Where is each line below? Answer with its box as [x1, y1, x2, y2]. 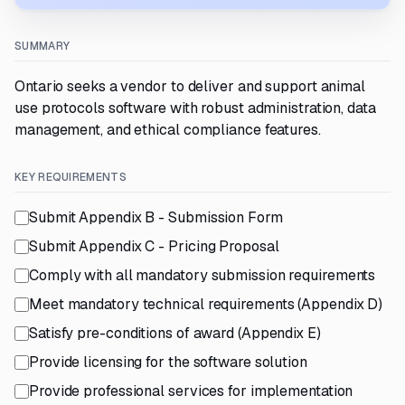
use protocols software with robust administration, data [14, 99, 376, 118]
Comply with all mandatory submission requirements [29, 266, 376, 285]
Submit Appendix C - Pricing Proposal [29, 237, 279, 256]
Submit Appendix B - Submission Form [29, 208, 283, 227]
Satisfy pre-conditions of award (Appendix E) [29, 324, 321, 343]
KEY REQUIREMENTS [14, 170, 127, 184]
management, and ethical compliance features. [14, 120, 321, 139]
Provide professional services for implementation [29, 381, 353, 400]
